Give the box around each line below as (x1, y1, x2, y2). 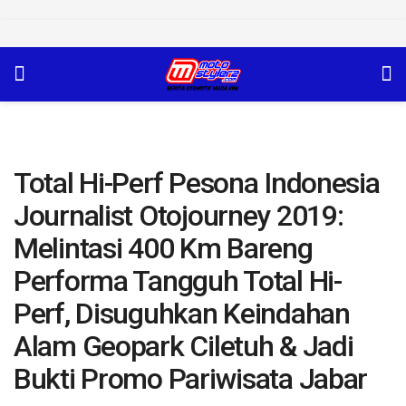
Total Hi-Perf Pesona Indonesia (14, 166, 380, 200)
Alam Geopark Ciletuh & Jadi (14, 329, 353, 363)
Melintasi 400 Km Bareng (14, 231, 313, 266)
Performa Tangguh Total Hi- (14, 264, 342, 298)
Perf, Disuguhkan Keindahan (14, 296, 350, 331)
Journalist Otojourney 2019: (14, 198, 343, 233)
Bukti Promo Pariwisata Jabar (14, 362, 368, 396)
